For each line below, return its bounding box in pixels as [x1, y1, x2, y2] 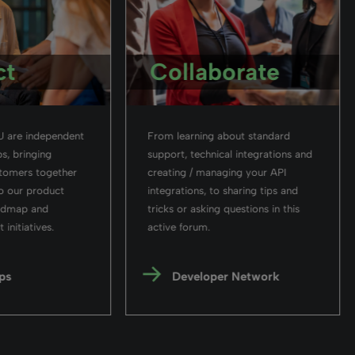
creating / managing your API [147, 166, 287, 178]
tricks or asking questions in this [147, 202, 300, 215]
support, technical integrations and [147, 147, 313, 160]
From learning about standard [147, 129, 291, 142]
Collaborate [150, 57, 281, 86]
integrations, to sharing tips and [147, 184, 299, 197]
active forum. [147, 220, 211, 233]
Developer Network [172, 269, 281, 284]
